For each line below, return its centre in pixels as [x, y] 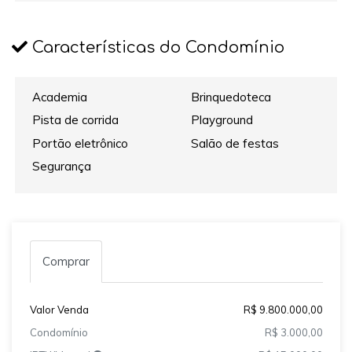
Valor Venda [59, 309]
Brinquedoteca [231, 97]
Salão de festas [235, 143]
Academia [60, 97]
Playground [222, 120]
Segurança [62, 167]
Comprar [66, 261]
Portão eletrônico [81, 143]
